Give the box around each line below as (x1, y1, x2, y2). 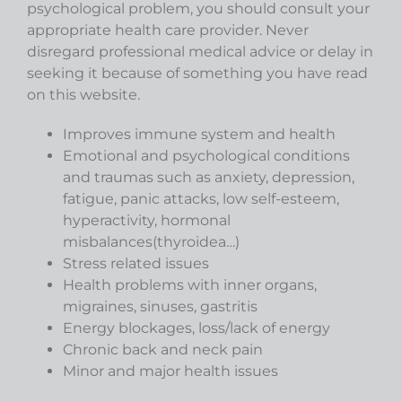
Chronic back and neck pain (63, 340, 263, 358)
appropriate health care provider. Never (27, 21, 309, 39)
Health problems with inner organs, (63, 275, 317, 293)
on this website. (27, 85, 140, 103)
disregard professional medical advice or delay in (27, 42, 373, 60)
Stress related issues (63, 254, 209, 272)
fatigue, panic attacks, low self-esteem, (63, 189, 339, 207)
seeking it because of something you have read (27, 64, 368, 82)
